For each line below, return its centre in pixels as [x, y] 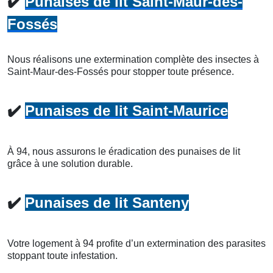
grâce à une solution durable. [70, 163]
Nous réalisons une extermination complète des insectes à [133, 59]
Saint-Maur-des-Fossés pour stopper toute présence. [121, 71]
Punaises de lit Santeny [107, 202]
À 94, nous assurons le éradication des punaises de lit [124, 151]
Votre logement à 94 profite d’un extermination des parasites [136, 243]
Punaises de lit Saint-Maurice [126, 110]
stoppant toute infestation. [62, 255]
